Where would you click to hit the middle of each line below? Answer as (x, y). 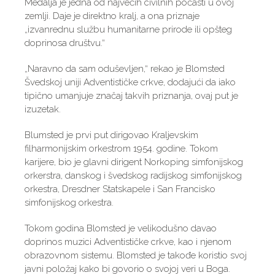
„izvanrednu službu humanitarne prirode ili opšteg (128, 29)
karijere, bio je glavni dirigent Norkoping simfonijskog (134, 162)
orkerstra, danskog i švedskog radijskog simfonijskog (133, 176)
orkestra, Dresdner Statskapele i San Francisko (120, 189)
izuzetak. (43, 109)
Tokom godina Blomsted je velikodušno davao (121, 228)
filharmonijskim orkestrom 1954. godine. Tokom (121, 149)
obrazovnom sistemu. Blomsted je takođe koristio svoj (136, 255)
